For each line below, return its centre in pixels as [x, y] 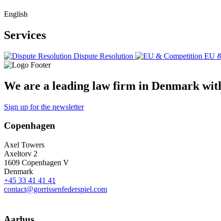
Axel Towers [24, 145]
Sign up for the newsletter [44, 107]
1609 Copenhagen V [37, 163]
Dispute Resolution [103, 56]
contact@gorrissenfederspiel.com [55, 189]
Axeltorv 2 [21, 154]
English [16, 14]
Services [25, 35]
